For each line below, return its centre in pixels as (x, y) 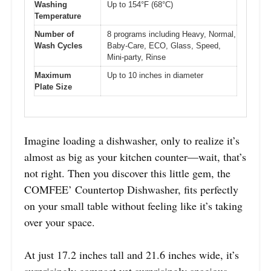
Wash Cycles (58, 45)
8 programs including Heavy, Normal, (171, 34)
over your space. (60, 222)
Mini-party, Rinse (136, 57)
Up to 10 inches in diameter (155, 75)
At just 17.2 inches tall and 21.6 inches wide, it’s (132, 255)
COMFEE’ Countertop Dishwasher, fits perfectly (131, 190)
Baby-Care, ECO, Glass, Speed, (164, 45)
